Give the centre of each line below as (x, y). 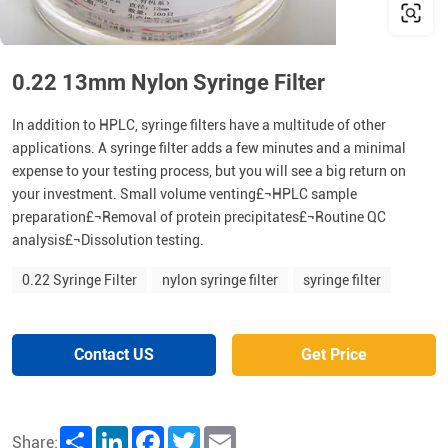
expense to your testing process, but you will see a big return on (209, 171)
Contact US (113, 354)
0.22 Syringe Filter (79, 280)
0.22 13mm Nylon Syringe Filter (168, 82)
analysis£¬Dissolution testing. (108, 240)
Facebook (190, 434)
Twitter (218, 434)
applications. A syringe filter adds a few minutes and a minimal (209, 148)
